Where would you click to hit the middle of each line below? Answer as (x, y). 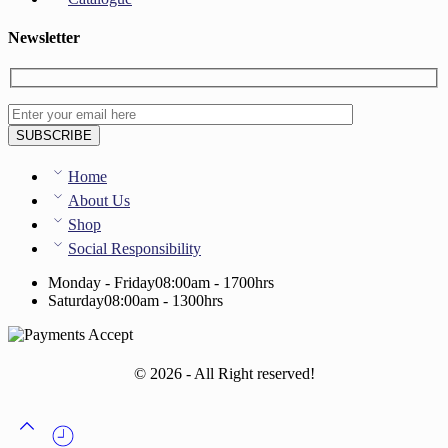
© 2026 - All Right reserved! (224, 373)
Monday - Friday (101, 282)
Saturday (76, 300)
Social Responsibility (134, 248)
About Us (99, 200)
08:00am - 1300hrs (163, 300)
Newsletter (44, 38)
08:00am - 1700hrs (214, 282)
